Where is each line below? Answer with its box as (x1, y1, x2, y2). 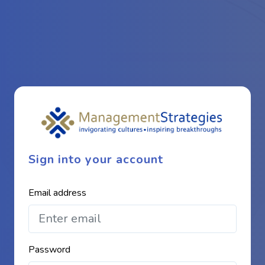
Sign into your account (28, 151, 163, 167)
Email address (28, 186, 86, 199)
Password (28, 243, 70, 256)
